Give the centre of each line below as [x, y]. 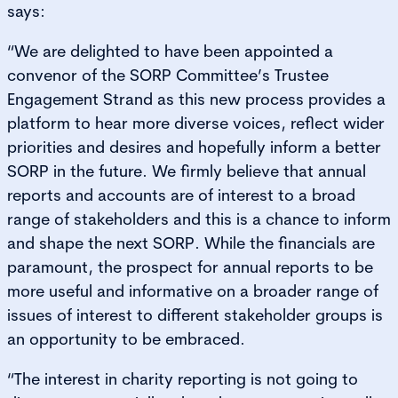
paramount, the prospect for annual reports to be [190, 267]
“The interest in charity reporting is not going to [183, 378]
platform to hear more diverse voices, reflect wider [196, 123]
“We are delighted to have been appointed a [170, 51]
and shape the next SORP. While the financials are [191, 243]
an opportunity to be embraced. [126, 338]
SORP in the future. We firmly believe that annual [187, 171]
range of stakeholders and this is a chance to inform [199, 219]
